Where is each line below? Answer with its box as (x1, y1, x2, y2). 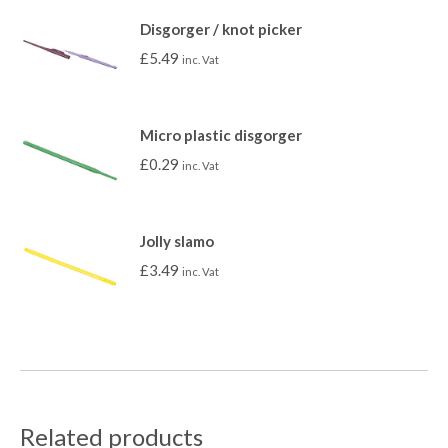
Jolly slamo (140, 232, 214, 250)
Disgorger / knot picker (140, 20, 302, 38)
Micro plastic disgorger (140, 126, 302, 144)
